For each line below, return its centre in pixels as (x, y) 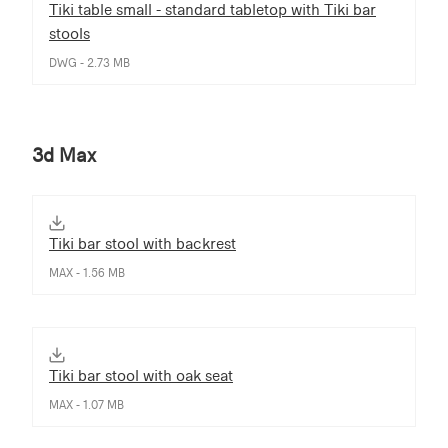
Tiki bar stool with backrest (142, 243)
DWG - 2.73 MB (89, 62)
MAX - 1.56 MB (87, 272)
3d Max (64, 155)
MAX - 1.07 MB (86, 404)
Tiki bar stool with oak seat (141, 375)
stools (69, 33)
